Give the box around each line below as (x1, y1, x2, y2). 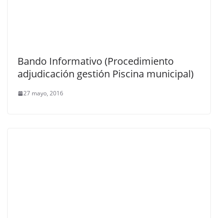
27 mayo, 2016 (23, 89, 63, 98)
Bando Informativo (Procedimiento (18, 54, 174, 68)
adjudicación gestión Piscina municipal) (18, 67, 194, 81)
